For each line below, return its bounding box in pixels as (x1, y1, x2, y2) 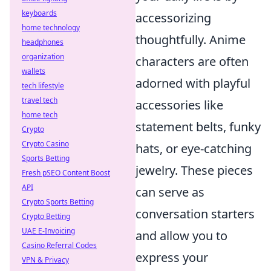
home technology (22, 22, 80, 33)
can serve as (135, 184, 204, 200)
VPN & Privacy (22, 255, 69, 265)
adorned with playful (135, 75, 250, 91)
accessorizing (135, 10, 211, 26)
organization (22, 51, 64, 62)
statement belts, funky (135, 119, 261, 135)
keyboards (22, 8, 57, 18)
